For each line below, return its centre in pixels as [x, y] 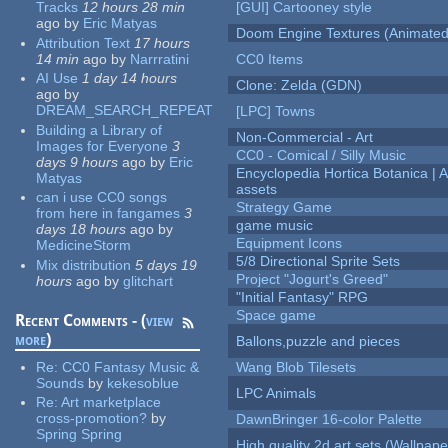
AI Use [57, 78]
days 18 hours [81, 229]
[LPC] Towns [276, 111]
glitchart [148, 280]
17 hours [162, 42]
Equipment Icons [289, 243]
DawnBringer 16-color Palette [329, 419]
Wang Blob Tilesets [296, 367]
